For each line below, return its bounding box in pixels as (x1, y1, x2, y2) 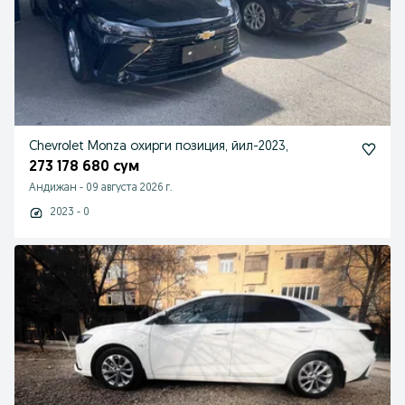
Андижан (29, 183, 77, 193)
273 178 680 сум (29, 160, 139, 174)
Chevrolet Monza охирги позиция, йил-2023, (29, 140, 288, 154)
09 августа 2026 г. (86, 183, 173, 193)
